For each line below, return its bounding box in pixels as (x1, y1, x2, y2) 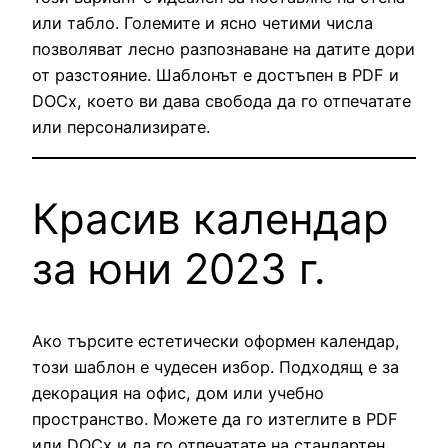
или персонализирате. (32, 117, 210, 138)
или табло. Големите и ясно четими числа (32, 13, 373, 34)
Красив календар (32, 192, 389, 244)
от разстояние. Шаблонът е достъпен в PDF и (32, 65, 399, 86)
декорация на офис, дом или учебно (32, 383, 324, 404)
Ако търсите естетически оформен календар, (32, 331, 400, 352)
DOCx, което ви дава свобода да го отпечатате (32, 91, 411, 112)
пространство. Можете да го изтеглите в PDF (32, 409, 398, 430)
